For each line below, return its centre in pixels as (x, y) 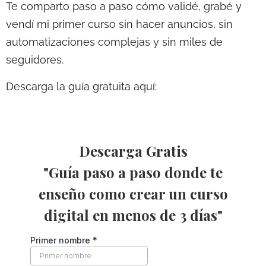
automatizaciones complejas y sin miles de (114, 42)
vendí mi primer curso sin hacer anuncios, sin (119, 24)
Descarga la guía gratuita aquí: (81, 86)
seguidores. (35, 60)
